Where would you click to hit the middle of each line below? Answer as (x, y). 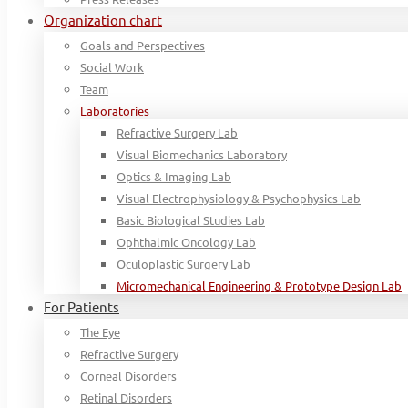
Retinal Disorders (126, 398)
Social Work (112, 67)
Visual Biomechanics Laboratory (202, 154)
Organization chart (103, 20)
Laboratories (115, 111)
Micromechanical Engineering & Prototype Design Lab (259, 286)
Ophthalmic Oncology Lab (186, 242)
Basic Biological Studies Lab (191, 220)
